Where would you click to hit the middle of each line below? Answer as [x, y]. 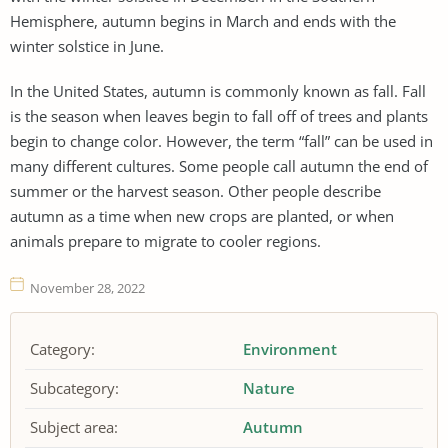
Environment [290, 349]
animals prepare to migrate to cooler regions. [165, 240]
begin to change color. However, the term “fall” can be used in [221, 140]
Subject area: [74, 427]
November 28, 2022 [87, 287]
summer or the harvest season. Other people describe [195, 190]
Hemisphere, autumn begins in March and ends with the [203, 20]
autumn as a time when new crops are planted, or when [202, 215]
